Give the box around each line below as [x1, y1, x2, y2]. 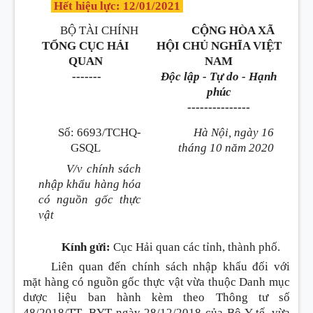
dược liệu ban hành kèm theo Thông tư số [23, 291, 290, 304]
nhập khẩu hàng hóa [38, 177, 142, 191]
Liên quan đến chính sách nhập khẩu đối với [51, 260, 290, 273]
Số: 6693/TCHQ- [57, 126, 141, 139]
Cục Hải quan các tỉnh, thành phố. [110, 240, 280, 254]
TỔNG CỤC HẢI [41, 39, 129, 52]
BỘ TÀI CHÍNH [60, 24, 138, 37]
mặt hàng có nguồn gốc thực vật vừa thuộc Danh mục [23, 275, 290, 289]
